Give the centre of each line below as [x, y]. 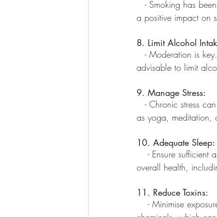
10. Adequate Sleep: [176, 142]
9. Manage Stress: [171, 93]
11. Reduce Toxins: [172, 192]
